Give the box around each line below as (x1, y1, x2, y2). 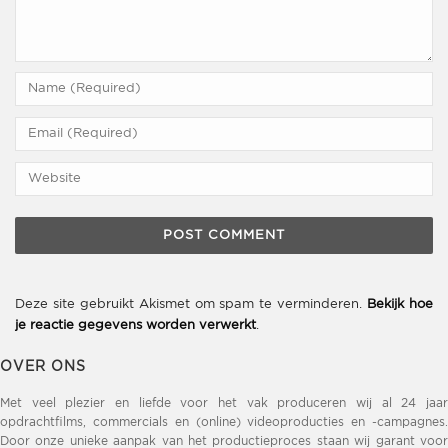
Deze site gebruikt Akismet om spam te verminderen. (15, 299, 368, 311)
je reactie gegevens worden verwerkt (15, 320, 256, 332)
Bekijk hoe (367, 299, 434, 311)
